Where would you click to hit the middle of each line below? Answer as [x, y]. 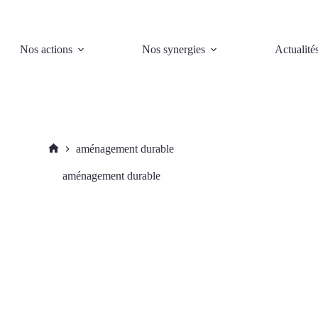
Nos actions [46, 49]
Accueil [70, 160]
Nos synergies [173, 49]
